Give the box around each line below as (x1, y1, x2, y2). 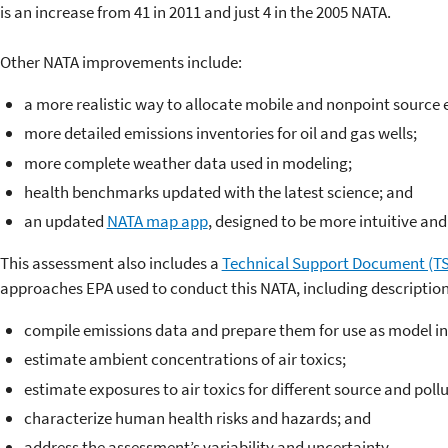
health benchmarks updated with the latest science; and (23, 180, 413, 203)
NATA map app (106, 210, 208, 233)
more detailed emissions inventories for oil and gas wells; (23, 122, 417, 145)
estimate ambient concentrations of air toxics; (23, 348, 346, 371)
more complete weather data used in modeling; (23, 151, 352, 174)
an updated (23, 210, 107, 233)
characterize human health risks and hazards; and (23, 406, 371, 429)
